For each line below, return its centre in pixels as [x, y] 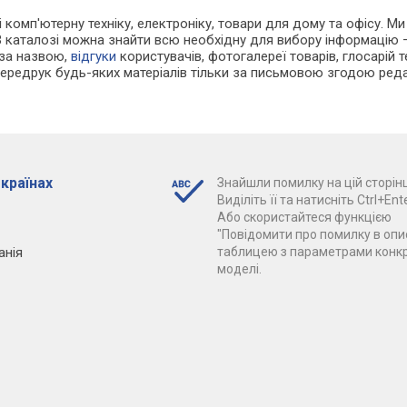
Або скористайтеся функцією [304, 218]
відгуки [94, 57]
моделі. [239, 269]
